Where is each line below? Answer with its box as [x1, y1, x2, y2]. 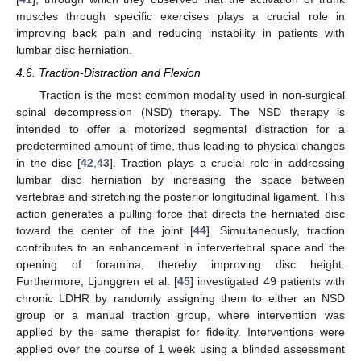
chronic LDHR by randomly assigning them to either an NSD [16, 291, 345, 305]
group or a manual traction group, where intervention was [16, 308, 345, 322]
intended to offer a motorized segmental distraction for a [16, 122, 345, 135]
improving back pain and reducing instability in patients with [16, 26, 345, 39]
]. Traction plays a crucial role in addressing [109, 156, 346, 169]
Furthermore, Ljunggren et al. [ [16, 274, 177, 288]
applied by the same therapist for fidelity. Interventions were [16, 325, 345, 338]
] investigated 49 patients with [190, 274, 345, 288]
